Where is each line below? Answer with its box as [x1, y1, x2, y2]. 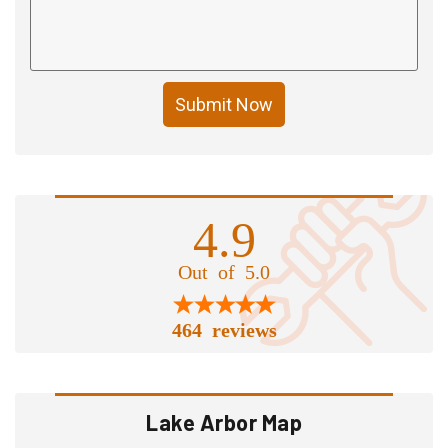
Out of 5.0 [178, 259, 270, 280]
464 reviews [171, 317, 277, 338]
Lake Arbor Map [146, 408, 302, 435]
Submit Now [175, 93, 273, 115]
